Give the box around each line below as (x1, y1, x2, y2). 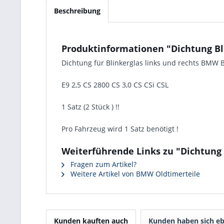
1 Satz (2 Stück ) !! (61, 102, 119, 111)
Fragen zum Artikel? (68, 159, 136, 169)
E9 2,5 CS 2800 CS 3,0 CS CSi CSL (61, 80, 168, 89)
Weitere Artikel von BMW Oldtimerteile (68, 169, 200, 178)
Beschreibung (54, 6, 100, 15)
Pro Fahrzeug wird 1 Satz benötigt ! (61, 124, 178, 133)
